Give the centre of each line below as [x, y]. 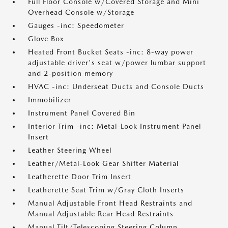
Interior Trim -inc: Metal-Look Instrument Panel [115, 126]
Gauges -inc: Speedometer [76, 25]
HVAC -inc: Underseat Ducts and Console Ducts [116, 87]
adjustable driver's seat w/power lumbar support [117, 63]
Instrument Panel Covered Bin [82, 113]
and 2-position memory [70, 73]
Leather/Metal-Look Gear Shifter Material [103, 163]
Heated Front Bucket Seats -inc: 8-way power [111, 52]
